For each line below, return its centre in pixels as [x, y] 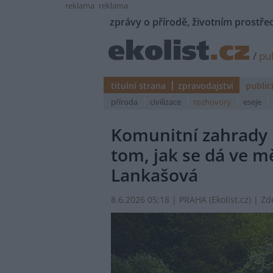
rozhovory [212, 102]
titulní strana [138, 86]
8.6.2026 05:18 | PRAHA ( [161, 200]
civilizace [165, 102]
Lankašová [154, 175]
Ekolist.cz [230, 200]
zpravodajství [206, 86]
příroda [124, 102]
